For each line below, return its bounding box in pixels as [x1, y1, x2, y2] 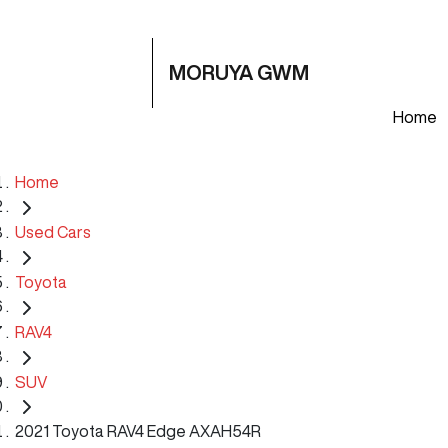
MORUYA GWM [169, 62, 309, 83]
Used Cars [15, 223, 91, 240]
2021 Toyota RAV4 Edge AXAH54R [15, 423, 261, 440]
